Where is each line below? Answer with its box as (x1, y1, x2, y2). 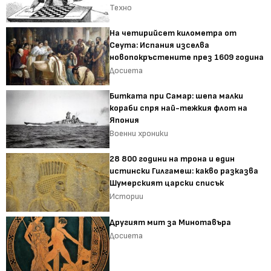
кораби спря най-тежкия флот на (109, 103, 248, 114)
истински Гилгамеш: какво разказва (109, 166, 259, 177)
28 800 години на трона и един (109, 154, 235, 165)
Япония (109, 115, 140, 126)
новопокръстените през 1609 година (109, 51, 264, 62)
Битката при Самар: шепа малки (109, 91, 244, 102)
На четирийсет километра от (109, 27, 237, 38)
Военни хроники (109, 128, 169, 139)
